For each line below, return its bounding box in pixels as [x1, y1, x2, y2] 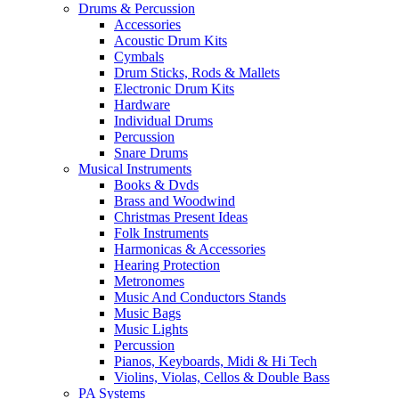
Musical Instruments [78, 161, 191, 176]
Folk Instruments [114, 225, 208, 240]
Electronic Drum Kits [114, 81, 234, 96]
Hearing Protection [114, 257, 220, 273]
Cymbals [114, 49, 164, 64]
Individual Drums [114, 113, 213, 128]
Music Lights [114, 322, 188, 337]
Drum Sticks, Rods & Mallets [114, 65, 280, 80]
